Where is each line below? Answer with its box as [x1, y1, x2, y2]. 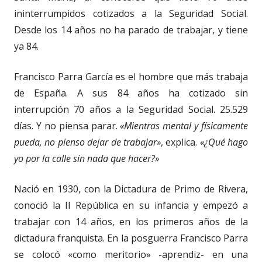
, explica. [160, 136, 200, 149]
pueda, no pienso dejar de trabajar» [14, 136, 161, 149]
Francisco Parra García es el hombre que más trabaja [14, 70, 248, 84]
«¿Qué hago [199, 136, 248, 149]
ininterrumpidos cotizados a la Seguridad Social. [14, 7, 248, 20]
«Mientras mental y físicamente [120, 119, 248, 133]
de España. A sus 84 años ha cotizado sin [14, 87, 248, 100]
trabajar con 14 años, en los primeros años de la [14, 215, 248, 229]
